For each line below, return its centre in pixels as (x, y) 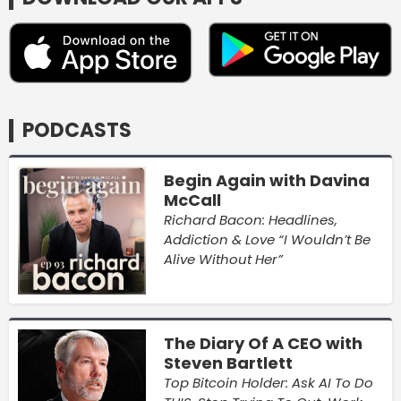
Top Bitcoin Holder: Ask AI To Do (268, 382)
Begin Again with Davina (266, 180)
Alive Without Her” (223, 259)
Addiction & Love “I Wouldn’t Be (267, 239)
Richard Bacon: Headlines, (250, 219)
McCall (192, 200)
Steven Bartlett (228, 363)
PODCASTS (77, 131)
